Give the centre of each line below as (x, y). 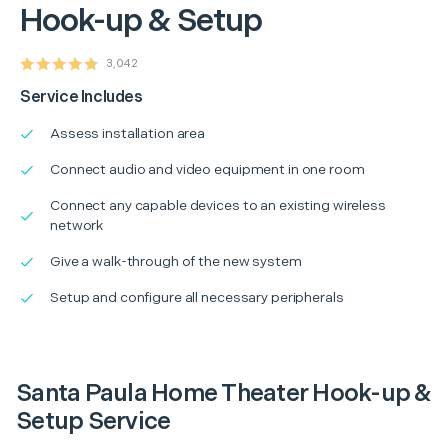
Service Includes (81, 97)
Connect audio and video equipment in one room (207, 169)
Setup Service (93, 421)
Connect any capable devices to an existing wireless (218, 205)
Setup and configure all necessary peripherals (197, 297)
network (77, 225)
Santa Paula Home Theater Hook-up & (224, 393)
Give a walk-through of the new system (176, 261)
